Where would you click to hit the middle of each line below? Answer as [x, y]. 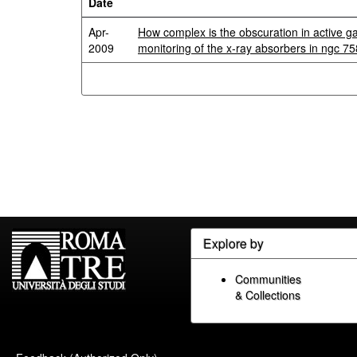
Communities [268, 279]
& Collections [268, 295]
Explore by [233, 243]
